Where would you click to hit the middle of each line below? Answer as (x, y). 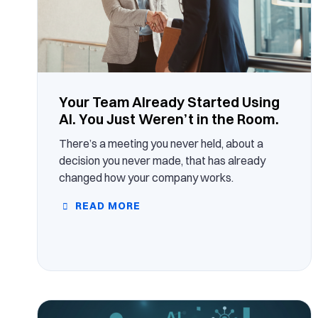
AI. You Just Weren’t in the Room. (169, 119)
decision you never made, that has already (162, 160)
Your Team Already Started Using (169, 102)
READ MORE (106, 205)
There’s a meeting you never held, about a (161, 143)
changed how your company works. (146, 177)
